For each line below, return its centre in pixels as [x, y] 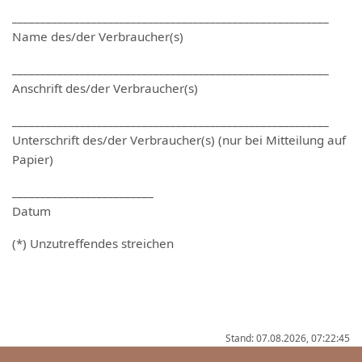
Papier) [33, 159]
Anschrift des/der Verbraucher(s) [105, 88]
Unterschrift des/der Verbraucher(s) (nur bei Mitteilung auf [179, 140]
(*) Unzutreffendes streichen [93, 243]
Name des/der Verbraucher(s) [98, 36]
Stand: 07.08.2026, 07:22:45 [288, 338]
